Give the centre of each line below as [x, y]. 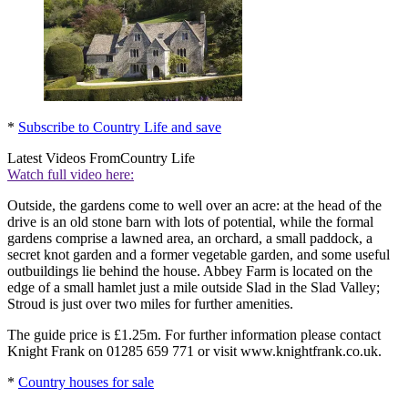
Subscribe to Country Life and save [120, 127]
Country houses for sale [86, 382]
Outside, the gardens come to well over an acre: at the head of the [194, 205]
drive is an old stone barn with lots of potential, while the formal [190, 221]
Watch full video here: [71, 174]
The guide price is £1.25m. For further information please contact [194, 334]
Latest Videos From [64, 158]
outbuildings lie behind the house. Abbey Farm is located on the [190, 270]
